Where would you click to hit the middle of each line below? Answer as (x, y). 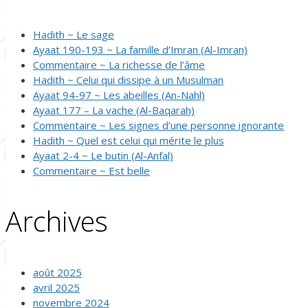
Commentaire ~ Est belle (91, 170)
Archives (57, 221)
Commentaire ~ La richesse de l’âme (119, 64)
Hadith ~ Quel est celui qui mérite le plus (129, 140)
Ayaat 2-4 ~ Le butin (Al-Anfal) (103, 155)
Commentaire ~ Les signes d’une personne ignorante (158, 125)
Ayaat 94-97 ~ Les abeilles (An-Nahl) (119, 95)
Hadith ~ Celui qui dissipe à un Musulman (128, 79)
